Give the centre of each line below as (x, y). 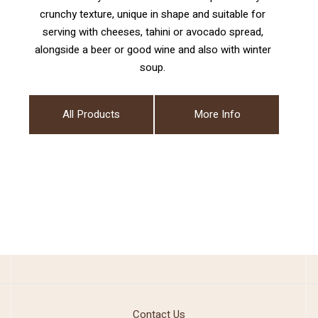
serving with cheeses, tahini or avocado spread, (153, 32)
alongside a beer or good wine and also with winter (153, 50)
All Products (91, 114)
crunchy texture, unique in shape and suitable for (153, 14)
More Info (217, 114)
